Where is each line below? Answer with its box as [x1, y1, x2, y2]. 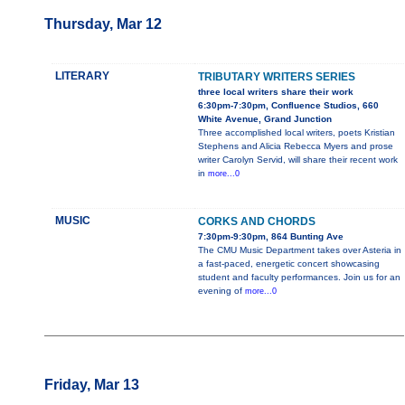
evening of [198, 286, 245, 297]
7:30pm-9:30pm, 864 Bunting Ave [198, 231, 344, 242]
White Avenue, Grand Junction [198, 114, 332, 125]
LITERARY [55, 70, 109, 83]
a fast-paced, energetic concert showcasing [198, 259, 380, 269]
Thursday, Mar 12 [44, 16, 162, 33]
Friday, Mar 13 [44, 377, 139, 393]
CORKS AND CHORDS [198, 215, 316, 229]
